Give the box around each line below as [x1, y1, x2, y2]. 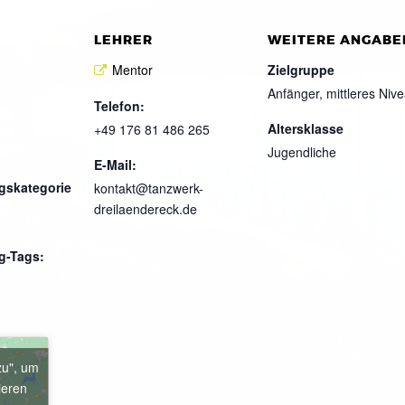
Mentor [112, 60, 153, 79]
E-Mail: [94, 155, 137, 174]
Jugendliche [268, 142, 336, 161]
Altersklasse [268, 118, 344, 137]
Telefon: [94, 97, 145, 116]
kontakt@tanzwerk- [94, 179, 203, 198]
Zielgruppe [268, 60, 334, 79]
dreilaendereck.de [94, 200, 197, 219]
